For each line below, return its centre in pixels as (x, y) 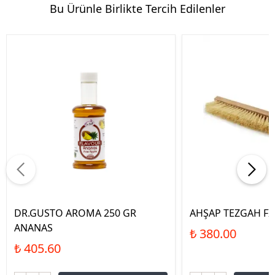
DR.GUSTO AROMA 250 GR (75, 213)
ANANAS (33, 228)
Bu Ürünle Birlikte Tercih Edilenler (137, 9)
